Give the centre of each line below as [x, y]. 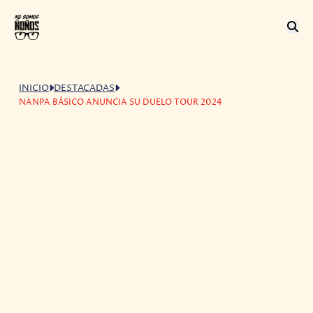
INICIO [34, 88]
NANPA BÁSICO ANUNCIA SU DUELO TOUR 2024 [121, 102]
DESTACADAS [85, 88]
